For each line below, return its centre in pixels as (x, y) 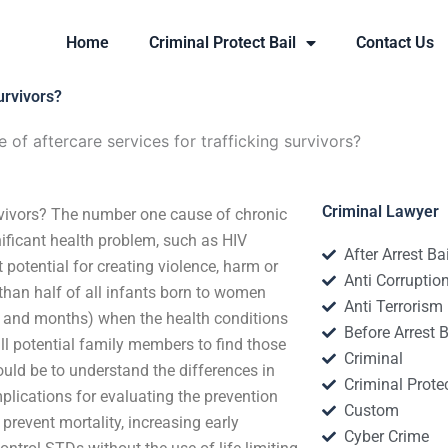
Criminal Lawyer (380, 211)
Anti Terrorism (394, 306)
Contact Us (395, 42)
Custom (372, 410)
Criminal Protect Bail (223, 42)
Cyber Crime (387, 436)
